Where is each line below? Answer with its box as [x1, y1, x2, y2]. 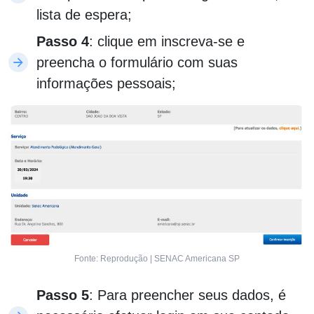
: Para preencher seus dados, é [89, 287, 286, 303]
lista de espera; [36, 7, 132, 23]
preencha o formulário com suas [36, 55, 238, 71]
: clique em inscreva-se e [89, 34, 245, 50]
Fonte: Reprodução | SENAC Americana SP [74, 254, 240, 264]
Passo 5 [36, 287, 89, 303]
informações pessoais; [36, 76, 176, 92]
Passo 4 [36, 34, 89, 50]
